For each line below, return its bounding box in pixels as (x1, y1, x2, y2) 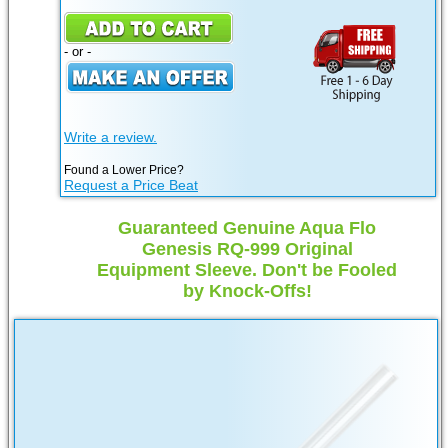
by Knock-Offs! (182, 281, 312, 302)
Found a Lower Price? (64, 163, 184, 178)
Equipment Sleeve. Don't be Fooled (97, 260, 397, 281)
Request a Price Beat (64, 177, 198, 194)
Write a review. (64, 129, 157, 146)
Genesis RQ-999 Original (141, 239, 353, 260)
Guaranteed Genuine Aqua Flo (118, 218, 376, 239)
